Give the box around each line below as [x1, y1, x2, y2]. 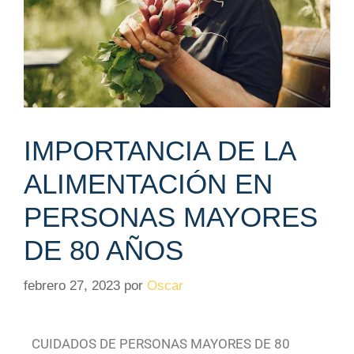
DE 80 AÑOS [24, 235, 183, 266]
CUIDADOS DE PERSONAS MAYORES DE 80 [32, 335, 290, 352]
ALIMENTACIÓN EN [24, 168, 273, 200]
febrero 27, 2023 [24, 277, 120, 293]
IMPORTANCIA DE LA [24, 135, 295, 167]
